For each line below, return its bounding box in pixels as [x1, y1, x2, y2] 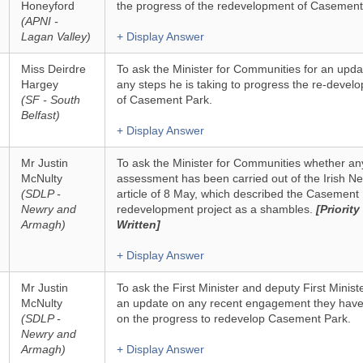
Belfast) [20, 109, 60, 122]
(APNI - [20, 15, 58, 28]
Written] [116, 218, 160, 231]
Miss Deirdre [20, 62, 86, 75]
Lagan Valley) [20, 30, 91, 43]
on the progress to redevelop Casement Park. [116, 312, 351, 325]
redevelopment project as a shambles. [116, 203, 313, 216]
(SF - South [20, 93, 80, 106]
